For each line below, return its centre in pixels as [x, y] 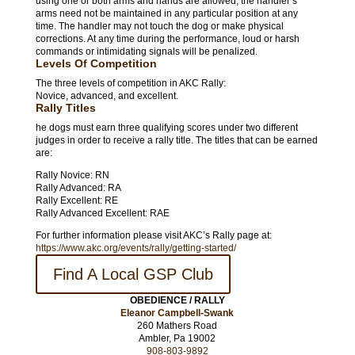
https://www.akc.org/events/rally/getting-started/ [136, 248]
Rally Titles [65, 108]
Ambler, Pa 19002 [177, 339]
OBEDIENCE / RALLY [177, 301]
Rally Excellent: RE [76, 201]
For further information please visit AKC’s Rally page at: [153, 236]
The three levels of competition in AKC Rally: [130, 84]
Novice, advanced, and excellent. [107, 96]
